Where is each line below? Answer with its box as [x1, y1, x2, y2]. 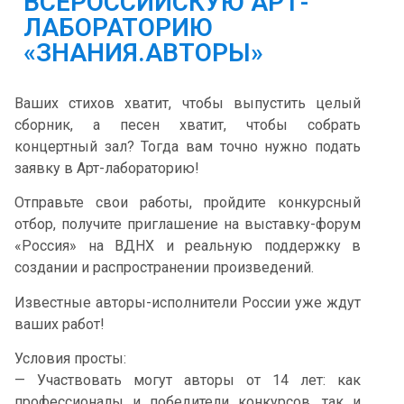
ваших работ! [14, 315, 105, 333]
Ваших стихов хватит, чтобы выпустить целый [14, 95, 361, 112]
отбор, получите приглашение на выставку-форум [14, 216, 361, 234]
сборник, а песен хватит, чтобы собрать [14, 116, 361, 133]
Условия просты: [14, 350, 126, 368]
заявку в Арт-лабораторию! [14, 160, 199, 177]
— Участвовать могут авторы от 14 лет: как [14, 372, 361, 390]
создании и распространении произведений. [14, 259, 314, 277]
